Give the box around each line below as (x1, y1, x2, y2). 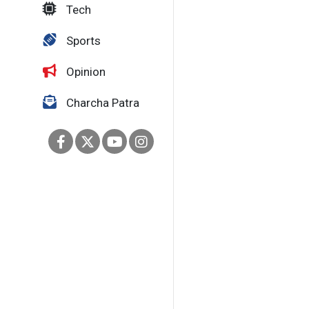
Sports (63, 34, 101, 48)
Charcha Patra (63, 96, 139, 110)
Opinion (63, 65, 106, 79)
